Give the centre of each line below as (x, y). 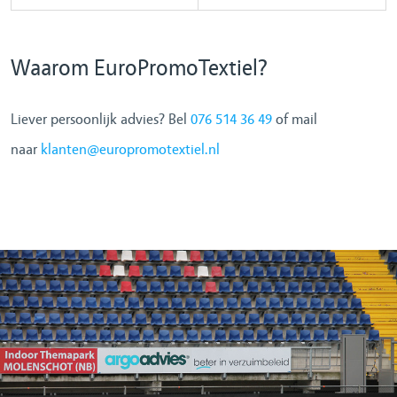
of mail (295, 120)
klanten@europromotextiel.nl (130, 150)
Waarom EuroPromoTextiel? (139, 69)
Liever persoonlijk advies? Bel (101, 120)
